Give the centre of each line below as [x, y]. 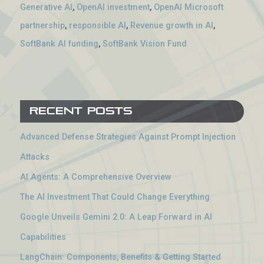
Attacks [35, 157]
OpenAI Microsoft [189, 7]
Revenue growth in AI [172, 25]
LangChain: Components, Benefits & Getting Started [121, 257]
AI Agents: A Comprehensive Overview [96, 177]
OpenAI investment [113, 7]
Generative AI [46, 7]
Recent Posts [81, 111]
